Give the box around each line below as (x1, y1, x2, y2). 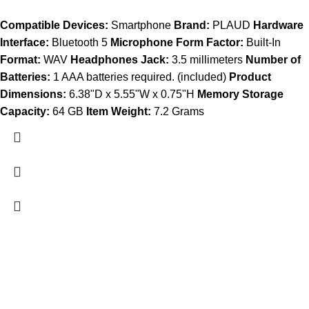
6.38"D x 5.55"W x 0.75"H (66, 88, 197, 100)
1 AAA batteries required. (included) (50, 70, 229, 83)
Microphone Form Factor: (110, 36, 243, 48)
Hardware (253, 19, 303, 31)
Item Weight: (86, 105, 151, 117)
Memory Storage (197, 88, 283, 100)
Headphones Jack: (70, 53, 169, 66)
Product (229, 70, 271, 83)
